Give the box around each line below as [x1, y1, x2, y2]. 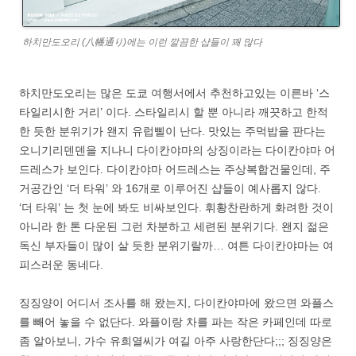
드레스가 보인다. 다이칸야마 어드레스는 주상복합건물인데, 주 [19, 163, 331, 176]
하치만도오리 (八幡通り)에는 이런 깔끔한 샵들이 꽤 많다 [22, 37, 262, 48]
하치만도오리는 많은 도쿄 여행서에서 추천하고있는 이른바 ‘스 [19, 87, 330, 99]
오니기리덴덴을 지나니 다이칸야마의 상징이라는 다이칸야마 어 [19, 144, 335, 157]
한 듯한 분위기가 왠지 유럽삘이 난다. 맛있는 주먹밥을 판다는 [19, 125, 326, 137]
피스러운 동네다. [19, 258, 103, 271]
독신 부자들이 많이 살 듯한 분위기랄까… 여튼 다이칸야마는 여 [19, 239, 334, 252]
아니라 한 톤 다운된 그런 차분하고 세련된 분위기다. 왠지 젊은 [19, 220, 329, 233]
